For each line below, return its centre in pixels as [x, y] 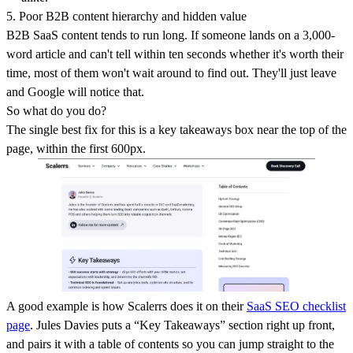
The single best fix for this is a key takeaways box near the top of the [176, 129]
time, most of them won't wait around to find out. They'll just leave [171, 72]
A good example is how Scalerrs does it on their [126, 307]
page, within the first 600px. [76, 148]
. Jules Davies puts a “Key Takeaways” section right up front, [182, 325]
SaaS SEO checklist [296, 307]
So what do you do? [56, 110]
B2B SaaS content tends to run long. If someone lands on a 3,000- [171, 35]
